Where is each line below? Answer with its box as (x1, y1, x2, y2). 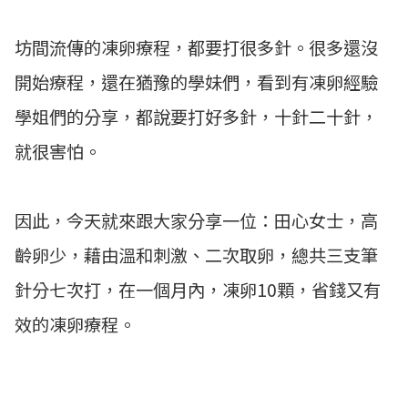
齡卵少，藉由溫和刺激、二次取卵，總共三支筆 (15, 242, 378, 269)
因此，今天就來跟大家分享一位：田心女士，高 (15, 208, 378, 234)
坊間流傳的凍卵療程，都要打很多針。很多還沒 (15, 35, 378, 61)
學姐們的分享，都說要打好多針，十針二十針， (15, 104, 378, 130)
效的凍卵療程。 (15, 311, 136, 338)
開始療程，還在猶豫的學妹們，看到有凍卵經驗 (15, 69, 378, 96)
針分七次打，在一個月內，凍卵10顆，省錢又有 (15, 277, 381, 303)
